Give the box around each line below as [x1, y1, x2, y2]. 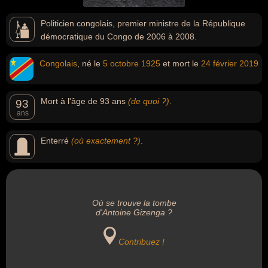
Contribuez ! [118, 237, 165, 246]
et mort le [160, 59, 201, 68]
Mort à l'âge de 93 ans [41, 96, 128, 106]
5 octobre [103, 59, 139, 68]
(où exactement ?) [71, 136, 141, 145]
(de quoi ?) [128, 96, 169, 106]
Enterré [41, 136, 71, 145]
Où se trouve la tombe [92, 198, 176, 208]
